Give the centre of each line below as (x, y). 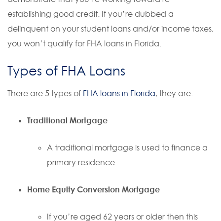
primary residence (81, 162)
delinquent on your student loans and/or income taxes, (110, 29)
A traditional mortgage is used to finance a (127, 147)
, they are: (174, 93)
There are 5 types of (45, 93)
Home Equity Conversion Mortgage (93, 189)
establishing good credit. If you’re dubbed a (91, 14)
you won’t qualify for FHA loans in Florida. (84, 43)
